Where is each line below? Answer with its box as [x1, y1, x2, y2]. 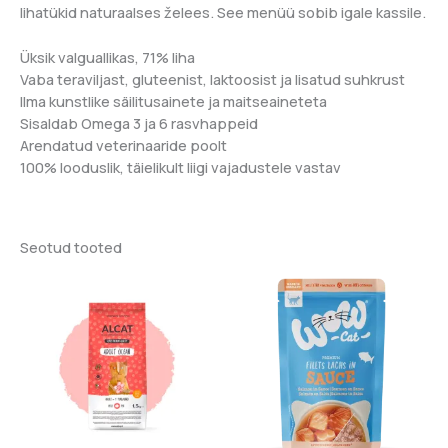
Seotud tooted [20, 237, 122, 258]
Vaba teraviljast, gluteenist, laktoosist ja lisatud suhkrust [20, 68, 405, 89]
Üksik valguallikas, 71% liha [20, 46, 195, 67]
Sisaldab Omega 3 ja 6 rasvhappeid [20, 112, 258, 133]
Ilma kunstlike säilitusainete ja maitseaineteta [20, 90, 327, 111]
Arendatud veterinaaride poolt [20, 134, 227, 155]
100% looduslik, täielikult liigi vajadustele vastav [20, 156, 341, 177]
